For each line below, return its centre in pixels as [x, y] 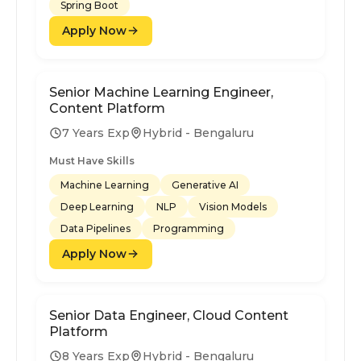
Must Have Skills [92, 160]
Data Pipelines [95, 228]
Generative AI [205, 185]
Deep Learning [97, 206]
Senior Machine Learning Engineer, [161, 92]
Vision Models [233, 206]
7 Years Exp [96, 133]
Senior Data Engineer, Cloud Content [169, 315]
